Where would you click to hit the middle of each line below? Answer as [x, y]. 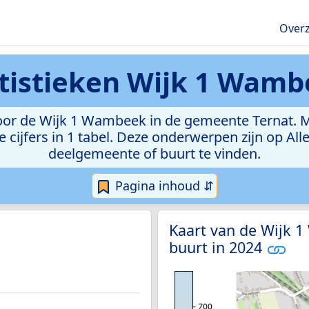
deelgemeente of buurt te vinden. [154, 153]
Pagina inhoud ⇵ [163, 186]
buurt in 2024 [218, 248]
